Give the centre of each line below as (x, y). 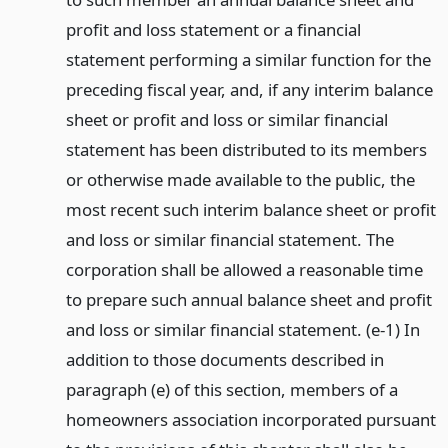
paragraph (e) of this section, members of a (231, 389)
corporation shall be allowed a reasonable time (244, 269)
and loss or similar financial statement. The (229, 239)
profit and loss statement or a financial (213, 29)
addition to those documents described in (224, 359)
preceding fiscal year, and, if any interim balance (249, 89)
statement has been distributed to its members (246, 149)
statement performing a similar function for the (248, 59)
